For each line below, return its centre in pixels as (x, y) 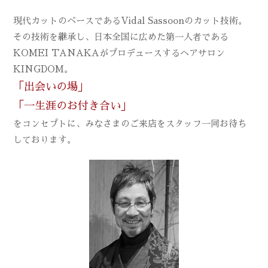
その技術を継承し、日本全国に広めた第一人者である (121, 36)
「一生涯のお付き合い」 (73, 106)
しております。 (45, 139)
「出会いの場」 (51, 86)
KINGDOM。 (43, 69)
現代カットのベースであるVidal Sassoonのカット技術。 (130, 20)
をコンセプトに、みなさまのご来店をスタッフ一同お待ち (130, 123)
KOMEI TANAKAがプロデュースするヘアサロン (119, 53)
